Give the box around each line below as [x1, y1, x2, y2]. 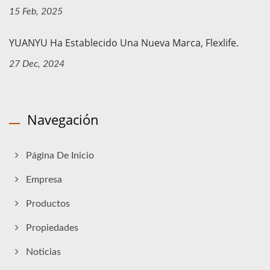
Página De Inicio [26, 151, 94, 161]
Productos [26, 199, 70, 209]
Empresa [26, 175, 62, 185]
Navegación [27, 110, 99, 129]
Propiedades [26, 223, 78, 233]
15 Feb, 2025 [9, 7, 63, 17]
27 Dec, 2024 [9, 59, 64, 69]
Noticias [26, 247, 61, 257]
